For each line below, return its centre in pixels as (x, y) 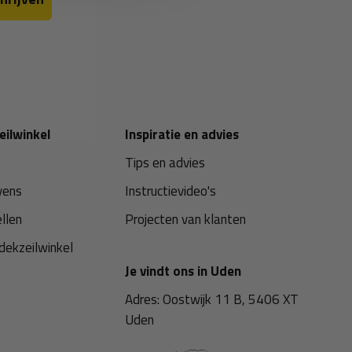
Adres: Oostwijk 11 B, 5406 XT (212, 299)
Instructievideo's (171, 191)
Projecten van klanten (186, 219)
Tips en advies (165, 163)
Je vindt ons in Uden (183, 271)
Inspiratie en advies (182, 134)
